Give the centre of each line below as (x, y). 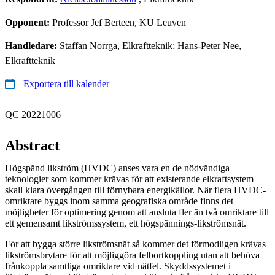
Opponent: (29, 22)
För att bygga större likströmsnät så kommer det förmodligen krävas (135, 244)
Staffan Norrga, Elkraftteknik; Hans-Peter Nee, (150, 45)
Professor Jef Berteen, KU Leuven (119, 22)
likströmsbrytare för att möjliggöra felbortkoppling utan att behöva (132, 255)
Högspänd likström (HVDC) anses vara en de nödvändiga (117, 168)
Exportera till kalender (66, 83)
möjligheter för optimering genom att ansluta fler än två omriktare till (137, 212)
